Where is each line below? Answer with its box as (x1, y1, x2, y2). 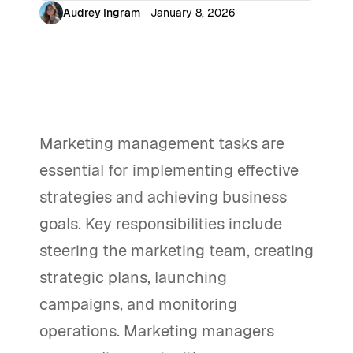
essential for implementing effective (39, 160, 299, 180)
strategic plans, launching (39, 267, 227, 288)
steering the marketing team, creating (39, 240, 314, 261)
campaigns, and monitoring (39, 294, 237, 314)
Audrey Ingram (63, 5, 140, 20)
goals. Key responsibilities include (39, 214, 282, 234)
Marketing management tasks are (39, 133, 284, 154)
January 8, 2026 (150, 5, 235, 20)
